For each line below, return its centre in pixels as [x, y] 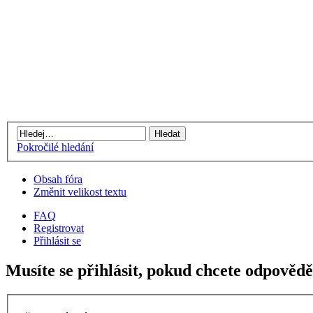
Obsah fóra [58, 180]
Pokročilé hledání [55, 147]
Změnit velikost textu [80, 192]
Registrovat [59, 228]
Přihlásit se [57, 241]
